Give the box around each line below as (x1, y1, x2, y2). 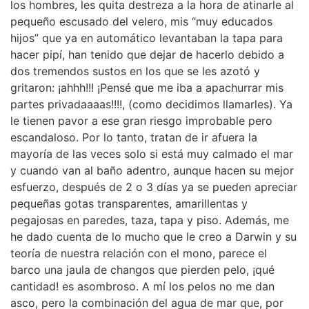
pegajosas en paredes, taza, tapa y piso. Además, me (10, 213, 289, 228)
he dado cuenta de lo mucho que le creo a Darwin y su (10, 230, 297, 244)
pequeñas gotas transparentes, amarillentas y (10, 197, 248, 211)
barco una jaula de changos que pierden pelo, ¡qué (10, 263, 275, 277)
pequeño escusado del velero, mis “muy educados (10, 14, 272, 29)
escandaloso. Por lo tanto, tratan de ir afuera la (10, 130, 257, 145)
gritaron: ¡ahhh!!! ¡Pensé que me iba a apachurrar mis (10, 81, 283, 95)
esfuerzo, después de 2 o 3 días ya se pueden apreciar (10, 180, 297, 195)
